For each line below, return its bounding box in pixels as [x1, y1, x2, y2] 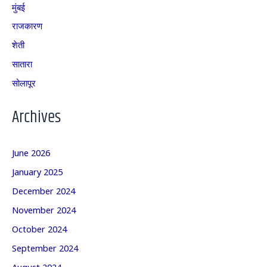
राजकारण [12, 19, 42, 32]
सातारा [12, 57, 32, 70]
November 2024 [12, 203, 76, 216]
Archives [12, 104, 61, 130]
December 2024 [12, 184, 75, 197]
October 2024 [12, 222, 67, 235]
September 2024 [12, 241, 78, 254]
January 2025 [12, 165, 63, 178]
